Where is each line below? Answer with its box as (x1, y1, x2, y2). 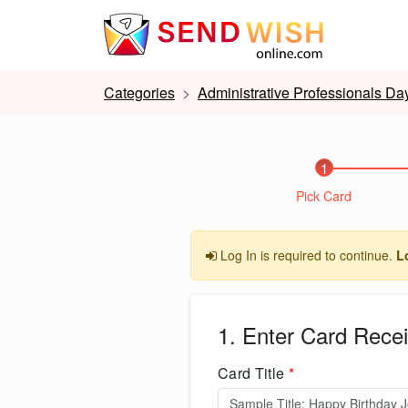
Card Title (218, 362, 289, 383)
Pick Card (296, 187, 352, 205)
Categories (104, 82, 175, 103)
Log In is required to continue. (217, 246, 396, 264)
